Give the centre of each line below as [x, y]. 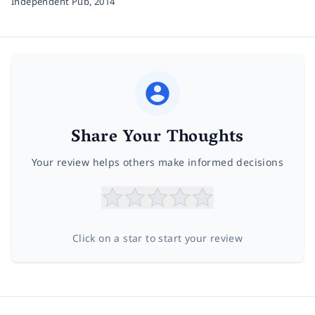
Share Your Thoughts [157, 138]
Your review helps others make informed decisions [157, 162]
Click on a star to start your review [157, 238]
